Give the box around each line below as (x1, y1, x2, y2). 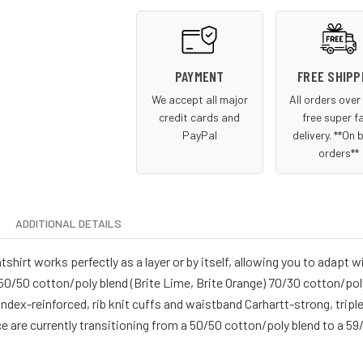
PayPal (181, 128, 217, 143)
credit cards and (159, 110, 241, 125)
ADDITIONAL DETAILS (15, 216, 122, 231)
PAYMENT (174, 67, 224, 86)
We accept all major (151, 92, 248, 107)
